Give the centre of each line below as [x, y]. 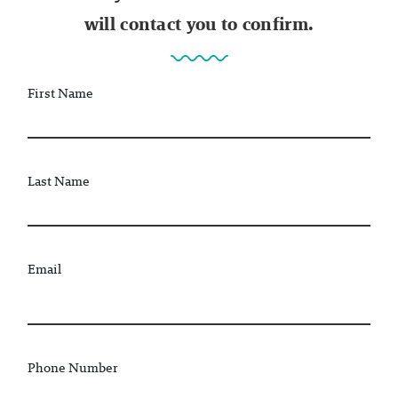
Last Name [59, 181]
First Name [60, 93]
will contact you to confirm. [199, 24]
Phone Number [73, 367]
